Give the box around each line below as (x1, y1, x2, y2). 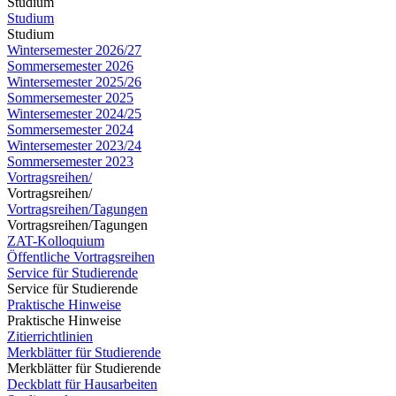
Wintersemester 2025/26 (7, 74, 141, 89)
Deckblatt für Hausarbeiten (7, 377, 157, 392)
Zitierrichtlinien (7, 329, 93, 344)
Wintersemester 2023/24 (7, 138, 141, 153)
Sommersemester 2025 (7, 90, 133, 105)
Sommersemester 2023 (7, 154, 133, 169)
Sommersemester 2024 (7, 122, 133, 137)
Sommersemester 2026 (7, 58, 133, 73)
